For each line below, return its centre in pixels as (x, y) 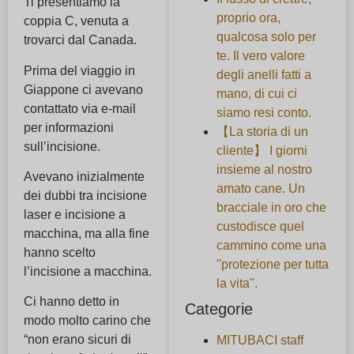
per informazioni (69, 127)
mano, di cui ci (256, 93)
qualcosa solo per (266, 36)
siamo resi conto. (264, 112)
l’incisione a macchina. (88, 272)
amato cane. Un (260, 188)
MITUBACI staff (260, 340)
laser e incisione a (75, 215)
